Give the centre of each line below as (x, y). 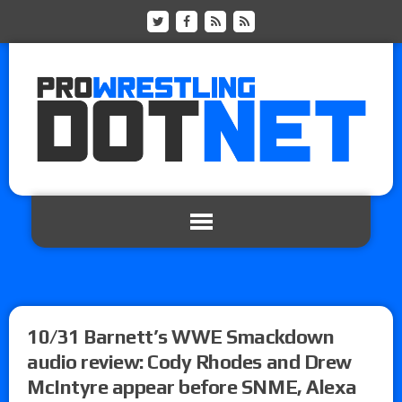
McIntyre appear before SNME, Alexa (192, 386)
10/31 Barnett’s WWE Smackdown (181, 336)
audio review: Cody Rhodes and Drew (189, 361)
